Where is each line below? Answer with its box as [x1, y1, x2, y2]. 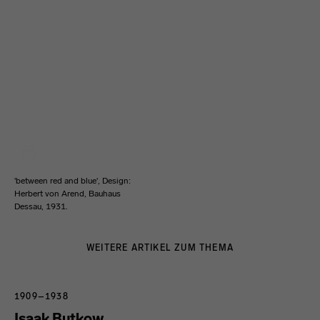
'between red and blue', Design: [14, 176, 131, 186]
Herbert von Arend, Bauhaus [14, 189, 121, 199]
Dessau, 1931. [14, 201, 68, 211]
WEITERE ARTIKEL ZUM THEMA [86, 243, 234, 253]
